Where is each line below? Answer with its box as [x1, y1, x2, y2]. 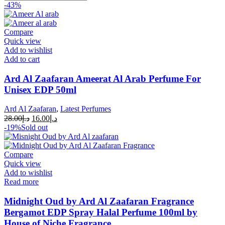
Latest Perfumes [60, 104, 111, 114]
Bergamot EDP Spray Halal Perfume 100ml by [4, 207, 197, 218]
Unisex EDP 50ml [4, 84, 76, 95]
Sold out [21, 123, 48, 132]
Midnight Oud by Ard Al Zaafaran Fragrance [4, 196, 194, 207]
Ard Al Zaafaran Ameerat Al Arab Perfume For [4, 73, 201, 84]
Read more [4, 177, 39, 186]
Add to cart [4, 54, 40, 63]
